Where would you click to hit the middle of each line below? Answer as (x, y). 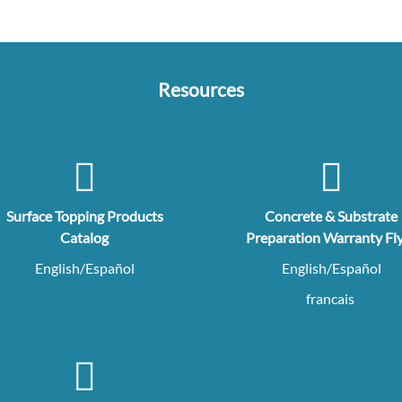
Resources (201, 90)
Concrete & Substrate (331, 216)
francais (330, 299)
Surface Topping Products (84, 216)
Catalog (84, 238)
